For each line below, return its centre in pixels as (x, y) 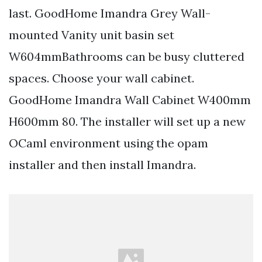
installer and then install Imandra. (102, 164)
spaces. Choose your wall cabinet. (101, 78)
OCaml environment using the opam (108, 143)
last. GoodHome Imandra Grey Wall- (110, 13)
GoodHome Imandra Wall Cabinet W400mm (130, 99)
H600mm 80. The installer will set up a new (127, 121)
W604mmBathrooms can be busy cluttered (127, 56)
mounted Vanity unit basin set (92, 35)
